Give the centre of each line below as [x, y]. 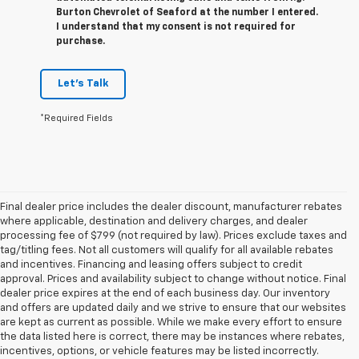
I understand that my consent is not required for [176, 28]
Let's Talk [83, 84]
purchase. [81, 42]
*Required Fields [77, 119]
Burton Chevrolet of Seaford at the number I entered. [187, 13]
